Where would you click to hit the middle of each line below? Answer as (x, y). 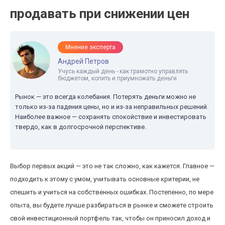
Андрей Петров (83, 61)
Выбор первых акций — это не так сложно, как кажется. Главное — (112, 166)
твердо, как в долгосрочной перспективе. (81, 127)
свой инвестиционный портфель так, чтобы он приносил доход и (110, 218)
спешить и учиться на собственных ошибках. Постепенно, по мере (112, 192)
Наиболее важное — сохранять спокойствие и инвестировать (111, 117)
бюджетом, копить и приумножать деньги (117, 78)
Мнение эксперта (90, 47)
